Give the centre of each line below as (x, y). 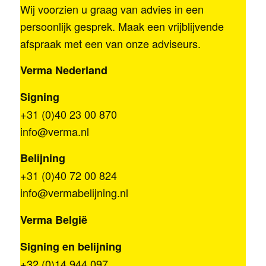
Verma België (53, 219)
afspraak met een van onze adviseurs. (110, 43)
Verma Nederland (64, 70)
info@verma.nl (54, 132)
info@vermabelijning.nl (74, 193)
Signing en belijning (71, 246)
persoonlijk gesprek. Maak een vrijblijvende (122, 26)
